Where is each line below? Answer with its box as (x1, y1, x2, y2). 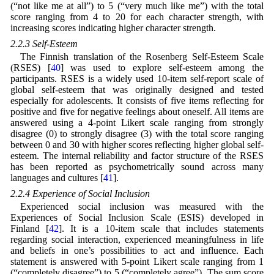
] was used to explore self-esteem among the (60, 62, 264, 73)
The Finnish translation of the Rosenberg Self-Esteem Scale (20, 51, 264, 62)
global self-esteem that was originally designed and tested (10, 84, 264, 95)
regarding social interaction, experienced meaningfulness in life (10, 234, 264, 245)
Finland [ (10, 223, 50, 234)
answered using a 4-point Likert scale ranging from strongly (10, 117, 264, 128)
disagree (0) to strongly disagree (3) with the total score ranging (10, 128, 264, 139)
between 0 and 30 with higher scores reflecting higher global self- (10, 139, 264, 150)
